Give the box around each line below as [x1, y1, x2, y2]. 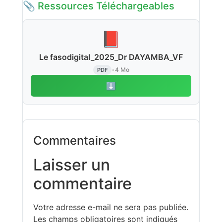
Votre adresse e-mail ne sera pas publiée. [33, 202, 188, 212]
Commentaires [33, 133, 116, 148]
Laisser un [33, 155, 110, 174]
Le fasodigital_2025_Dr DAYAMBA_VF [39, 52, 183, 62]
